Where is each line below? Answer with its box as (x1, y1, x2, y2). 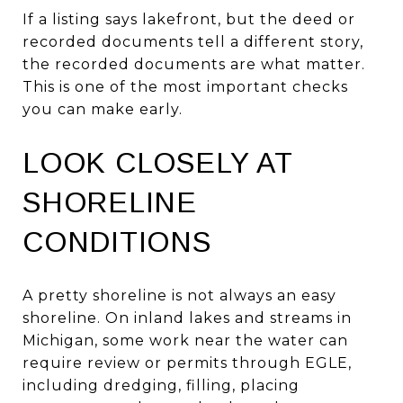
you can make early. (22, 100, 183, 118)
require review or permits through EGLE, (22, 354, 352, 372)
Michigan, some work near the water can (22, 331, 348, 349)
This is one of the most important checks (22, 77, 348, 95)
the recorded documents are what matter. (22, 55, 365, 73)
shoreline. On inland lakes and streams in (22, 309, 352, 327)
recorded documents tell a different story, (22, 32, 363, 50)
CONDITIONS (22, 225, 211, 258)
